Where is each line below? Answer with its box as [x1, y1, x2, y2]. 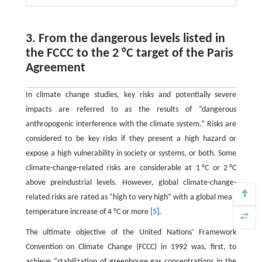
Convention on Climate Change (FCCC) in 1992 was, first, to [25, 243, 237, 251]
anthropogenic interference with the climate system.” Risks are [25, 120, 237, 129]
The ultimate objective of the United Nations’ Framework [25, 228, 237, 237]
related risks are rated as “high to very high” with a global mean [25, 193, 237, 202]
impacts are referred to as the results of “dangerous [25, 105, 237, 114]
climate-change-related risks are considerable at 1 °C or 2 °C [25, 164, 237, 173]
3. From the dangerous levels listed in [25, 32, 225, 46]
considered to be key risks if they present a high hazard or [25, 135, 237, 143]
